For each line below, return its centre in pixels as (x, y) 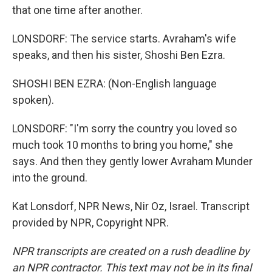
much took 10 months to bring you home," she (123, 145)
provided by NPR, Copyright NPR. (90, 223)
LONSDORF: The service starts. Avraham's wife (124, 39)
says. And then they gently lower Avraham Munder (132, 161)
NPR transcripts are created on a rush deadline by (131, 251)
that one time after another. (77, 10)
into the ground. (50, 178)
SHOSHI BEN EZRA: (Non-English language (114, 83)
